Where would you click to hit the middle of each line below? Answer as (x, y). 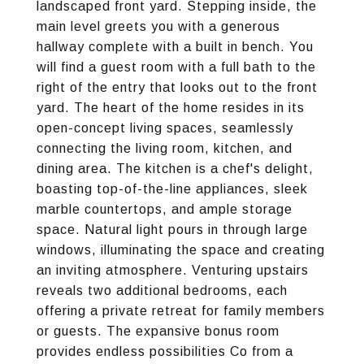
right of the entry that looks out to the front (177, 87)
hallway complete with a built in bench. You (175, 47)
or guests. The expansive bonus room (158, 331)
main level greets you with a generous (158, 26)
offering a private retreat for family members (181, 311)
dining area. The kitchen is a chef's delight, (175, 169)
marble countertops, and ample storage (165, 209)
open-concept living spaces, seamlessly (165, 128)
